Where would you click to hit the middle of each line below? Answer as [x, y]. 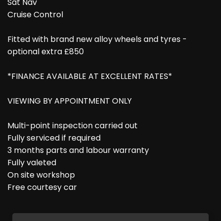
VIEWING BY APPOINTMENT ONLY [70, 101]
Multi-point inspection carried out [73, 126]
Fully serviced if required [54, 138]
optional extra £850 [46, 52]
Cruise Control [35, 15]
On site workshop [41, 175]
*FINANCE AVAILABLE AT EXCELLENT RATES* [90, 76]
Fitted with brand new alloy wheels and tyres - [97, 39]
